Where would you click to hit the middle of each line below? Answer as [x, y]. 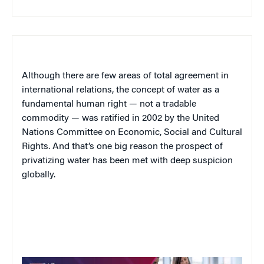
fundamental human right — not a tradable [109, 105]
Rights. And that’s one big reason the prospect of [122, 147]
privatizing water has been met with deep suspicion [127, 161]
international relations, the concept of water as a [121, 90]
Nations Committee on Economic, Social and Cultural [132, 133]
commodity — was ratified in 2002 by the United [121, 119]
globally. [39, 175]
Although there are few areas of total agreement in [125, 76]
